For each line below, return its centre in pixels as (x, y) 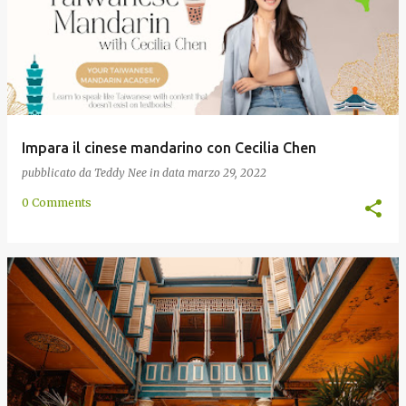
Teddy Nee (121, 173)
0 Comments (57, 203)
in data (169, 173)
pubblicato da (58, 173)
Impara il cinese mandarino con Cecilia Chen (169, 148)
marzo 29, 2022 (227, 173)
